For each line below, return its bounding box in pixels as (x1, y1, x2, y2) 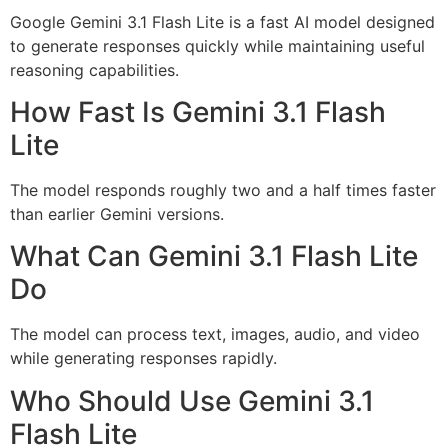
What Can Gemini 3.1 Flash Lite (10, 239, 418, 274)
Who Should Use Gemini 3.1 (10, 383, 374, 418)
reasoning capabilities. (10, 59, 179, 80)
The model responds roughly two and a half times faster (10, 179, 436, 200)
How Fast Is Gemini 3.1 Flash (10, 94, 386, 129)
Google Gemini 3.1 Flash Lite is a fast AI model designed (10, 11, 435, 32)
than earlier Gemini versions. (10, 203, 224, 224)
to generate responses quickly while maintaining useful (10, 35, 425, 56)
